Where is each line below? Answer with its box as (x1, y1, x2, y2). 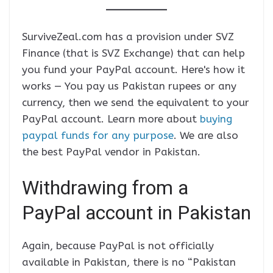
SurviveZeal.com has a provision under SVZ (22, 30, 234, 43)
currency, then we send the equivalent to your (22, 96, 249, 108)
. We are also (174, 129, 238, 141)
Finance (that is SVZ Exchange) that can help (22, 46, 245, 59)
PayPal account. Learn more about (22, 112, 200, 125)
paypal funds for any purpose (22, 129, 174, 141)
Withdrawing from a (22, 176, 188, 200)
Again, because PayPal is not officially (22, 239, 214, 252)
